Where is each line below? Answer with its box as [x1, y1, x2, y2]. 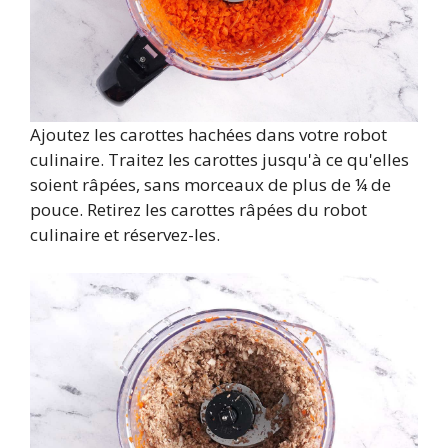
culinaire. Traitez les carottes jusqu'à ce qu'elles [30, 148, 409, 171]
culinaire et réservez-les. [30, 223, 220, 246]
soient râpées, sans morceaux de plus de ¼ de [30, 173, 391, 196]
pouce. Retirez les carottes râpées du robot [30, 198, 367, 221]
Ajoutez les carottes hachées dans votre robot [30, 123, 387, 146]
